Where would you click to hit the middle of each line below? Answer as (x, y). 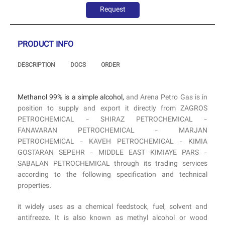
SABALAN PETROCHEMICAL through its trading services (113, 164)
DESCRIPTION (36, 66)
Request (113, 10)
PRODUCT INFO (45, 45)
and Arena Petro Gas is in (166, 98)
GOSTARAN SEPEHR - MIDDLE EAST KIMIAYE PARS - (113, 153)
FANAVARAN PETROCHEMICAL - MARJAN (113, 131)
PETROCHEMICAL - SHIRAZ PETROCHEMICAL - (113, 120)
